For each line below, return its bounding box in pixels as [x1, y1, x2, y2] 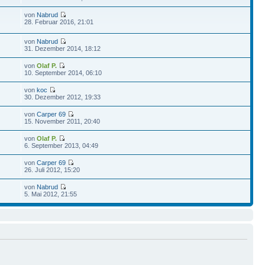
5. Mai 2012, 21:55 [24, 190, 77, 198]
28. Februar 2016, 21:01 [24, 18, 94, 25]
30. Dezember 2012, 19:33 [24, 93, 101, 101]
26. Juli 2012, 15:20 [24, 166, 80, 173]
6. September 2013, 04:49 [24, 142, 99, 149]
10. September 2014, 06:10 [24, 69, 102, 76]
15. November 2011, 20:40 [24, 118, 101, 125]
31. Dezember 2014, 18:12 [24, 45, 101, 52]
